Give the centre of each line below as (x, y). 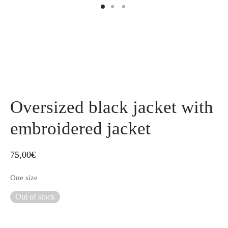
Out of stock (35, 197)
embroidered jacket (80, 128)
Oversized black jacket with (112, 107)
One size (24, 178)
